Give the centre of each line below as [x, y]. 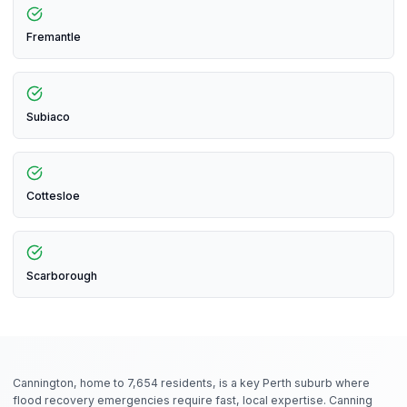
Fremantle [54, 37]
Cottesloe [53, 196]
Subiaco [48, 116]
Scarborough [62, 275]
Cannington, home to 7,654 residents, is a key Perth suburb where [191, 382]
